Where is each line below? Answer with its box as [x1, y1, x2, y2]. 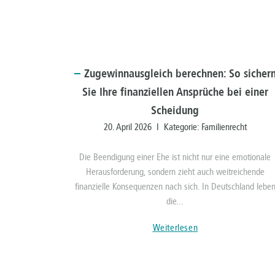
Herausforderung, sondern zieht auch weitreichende [85, 166, 265, 178]
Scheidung [151, 104, 199, 118]
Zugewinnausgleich [83, 67, 172, 81]
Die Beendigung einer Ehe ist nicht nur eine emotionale [79, 152, 271, 163]
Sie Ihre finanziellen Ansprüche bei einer [82, 85, 268, 99]
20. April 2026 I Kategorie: [103, 122, 201, 133]
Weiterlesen [152, 222, 198, 234]
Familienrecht [201, 122, 247, 133]
